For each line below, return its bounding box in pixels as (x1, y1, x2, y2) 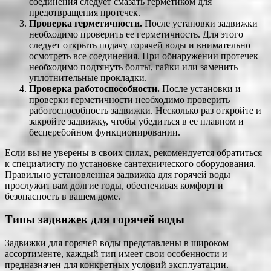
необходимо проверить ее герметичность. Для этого (29, 28, 243, 39)
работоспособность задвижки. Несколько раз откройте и (29, 105, 261, 116)
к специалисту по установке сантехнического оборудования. (5, 158, 256, 169)
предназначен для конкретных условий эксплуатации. (5, 259, 229, 270)
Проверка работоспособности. (29, 83, 160, 94)
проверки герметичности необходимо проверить (29, 94, 230, 105)
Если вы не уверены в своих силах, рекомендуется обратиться (5, 147, 262, 158)
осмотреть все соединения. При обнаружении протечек (29, 50, 258, 61)
